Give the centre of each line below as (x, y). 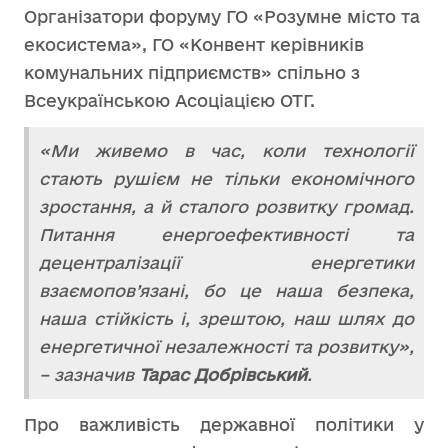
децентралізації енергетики (226, 262)
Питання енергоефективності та (226, 234)
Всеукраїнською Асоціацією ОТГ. (169, 100)
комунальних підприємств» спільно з (192, 72)
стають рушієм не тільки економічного (226, 178)
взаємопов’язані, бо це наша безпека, (226, 290)
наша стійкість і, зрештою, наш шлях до (226, 318)
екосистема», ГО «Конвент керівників (194, 44)
